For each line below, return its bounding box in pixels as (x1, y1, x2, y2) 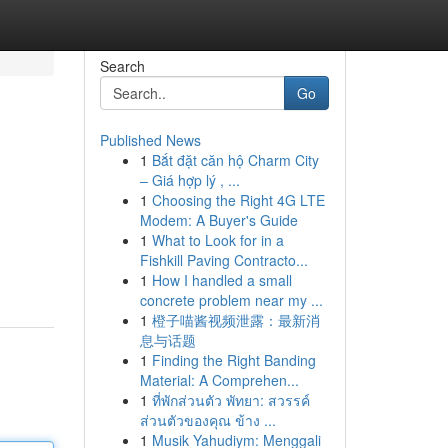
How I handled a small (151, 270, 292, 290)
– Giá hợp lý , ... (139, 170, 240, 190)
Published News (99, 130, 201, 150)
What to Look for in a (151, 230, 284, 250)
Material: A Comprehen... (139, 370, 299, 390)
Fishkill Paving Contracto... (139, 250, 308, 270)
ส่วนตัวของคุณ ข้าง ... (139, 410, 276, 430)
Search (99, 56, 145, 76)
